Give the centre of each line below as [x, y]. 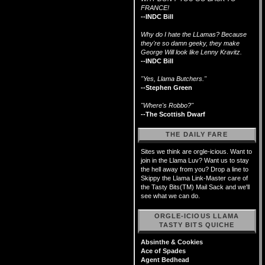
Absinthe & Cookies [172, 242]
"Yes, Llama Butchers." [174, 79]
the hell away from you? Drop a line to [195, 169]
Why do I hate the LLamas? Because [194, 34]
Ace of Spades [163, 251]
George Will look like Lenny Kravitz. [191, 52]
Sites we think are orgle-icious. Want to [196, 151]
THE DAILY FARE [197, 134]
